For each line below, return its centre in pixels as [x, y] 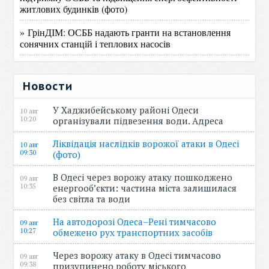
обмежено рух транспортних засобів [135, 232]
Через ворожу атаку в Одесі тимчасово [137, 255]
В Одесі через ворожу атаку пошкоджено [143, 177]
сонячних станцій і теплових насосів [95, 44]
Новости [48, 86]
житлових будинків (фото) [74, 9]
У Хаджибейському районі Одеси [126, 110]
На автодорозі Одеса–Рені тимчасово [135, 222]
